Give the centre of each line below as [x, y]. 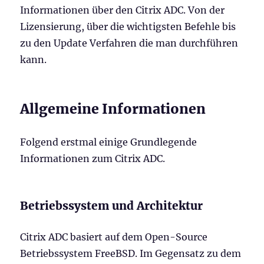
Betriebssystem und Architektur [112, 206]
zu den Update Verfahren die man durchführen [129, 43]
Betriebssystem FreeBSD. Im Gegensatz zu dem [131, 253]
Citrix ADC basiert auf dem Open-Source [114, 237]
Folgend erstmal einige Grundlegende [109, 142]
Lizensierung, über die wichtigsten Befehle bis [128, 27]
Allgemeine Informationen [113, 109]
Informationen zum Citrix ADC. [93, 159]
